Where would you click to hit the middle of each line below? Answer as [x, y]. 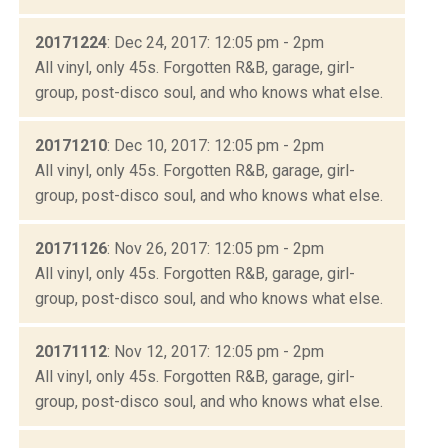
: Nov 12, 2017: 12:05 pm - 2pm [215, 351]
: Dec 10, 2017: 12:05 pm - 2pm [215, 145]
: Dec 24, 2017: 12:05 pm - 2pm [215, 42]
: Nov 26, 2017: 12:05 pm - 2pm [215, 248]
